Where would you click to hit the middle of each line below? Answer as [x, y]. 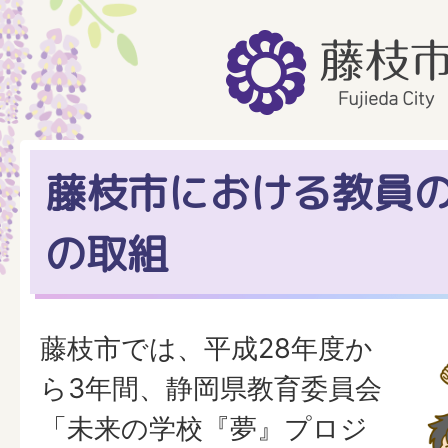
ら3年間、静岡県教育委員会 [211, 388]
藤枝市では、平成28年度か [206, 348]
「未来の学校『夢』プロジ [204, 428]
